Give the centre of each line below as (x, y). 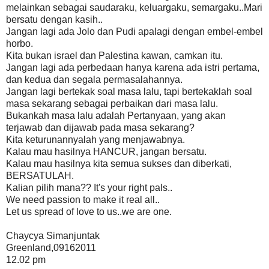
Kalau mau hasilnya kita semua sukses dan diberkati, (119, 163)
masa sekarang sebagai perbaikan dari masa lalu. (112, 103)
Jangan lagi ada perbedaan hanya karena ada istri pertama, (133, 67)
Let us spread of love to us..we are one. (89, 211)
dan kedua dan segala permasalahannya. (94, 79)
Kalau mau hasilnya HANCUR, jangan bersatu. (106, 151)
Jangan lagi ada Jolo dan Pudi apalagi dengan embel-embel (134, 31)
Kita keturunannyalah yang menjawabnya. (95, 139)
